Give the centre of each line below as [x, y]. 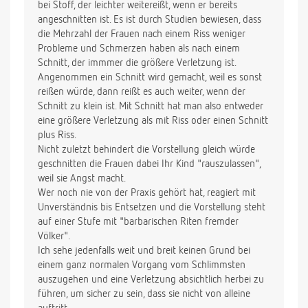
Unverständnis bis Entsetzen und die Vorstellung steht [152, 208]
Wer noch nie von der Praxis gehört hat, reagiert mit [147, 193]
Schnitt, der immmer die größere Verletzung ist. [137, 63]
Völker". [54, 236]
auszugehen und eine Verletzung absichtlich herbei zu [151, 280]
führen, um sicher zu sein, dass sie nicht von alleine [144, 294]
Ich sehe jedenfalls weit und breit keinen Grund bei [144, 251]
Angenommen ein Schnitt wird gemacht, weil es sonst [150, 78]
